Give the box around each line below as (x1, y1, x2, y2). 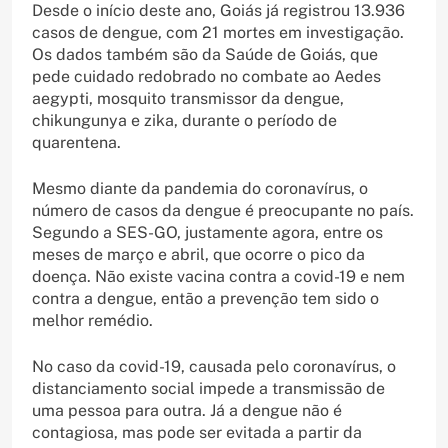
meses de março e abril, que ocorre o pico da (32, 244, 365, 264)
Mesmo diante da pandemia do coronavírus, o (32, 178, 368, 198)
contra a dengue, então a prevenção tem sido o (32, 288, 379, 308)
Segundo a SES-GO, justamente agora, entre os (32, 222, 383, 242)
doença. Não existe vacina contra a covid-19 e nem (32, 266, 405, 286)
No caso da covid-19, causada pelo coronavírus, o (32, 356, 396, 376)
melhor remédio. (32, 310, 153, 330)
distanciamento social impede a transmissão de (32, 378, 385, 398)
